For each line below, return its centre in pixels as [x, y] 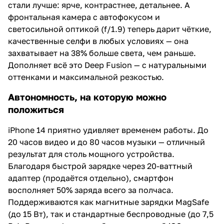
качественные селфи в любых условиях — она [98, 41]
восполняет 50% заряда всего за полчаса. [91, 190]
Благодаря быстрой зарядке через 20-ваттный [100, 166]
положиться [36, 109]
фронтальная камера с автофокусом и [84, 17]
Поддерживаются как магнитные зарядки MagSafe [108, 202]
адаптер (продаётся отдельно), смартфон [91, 178]
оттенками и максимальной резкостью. [86, 77]
